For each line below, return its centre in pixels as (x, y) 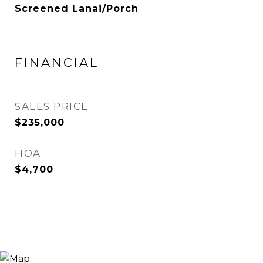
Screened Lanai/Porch (77, 9)
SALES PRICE (52, 106)
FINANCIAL (57, 63)
